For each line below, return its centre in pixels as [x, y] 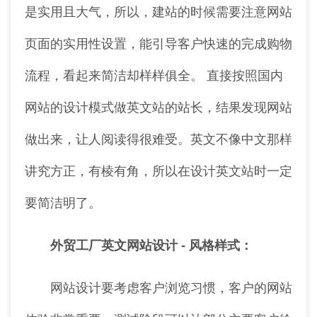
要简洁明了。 [63, 203]
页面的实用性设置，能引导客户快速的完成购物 [158, 44]
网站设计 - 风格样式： [190, 246]
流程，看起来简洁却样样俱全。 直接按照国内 [154, 76]
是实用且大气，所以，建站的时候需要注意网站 [158, 12]
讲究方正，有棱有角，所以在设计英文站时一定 [158, 172]
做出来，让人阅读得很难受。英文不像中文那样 [158, 140]
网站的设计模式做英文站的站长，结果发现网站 [158, 108]
